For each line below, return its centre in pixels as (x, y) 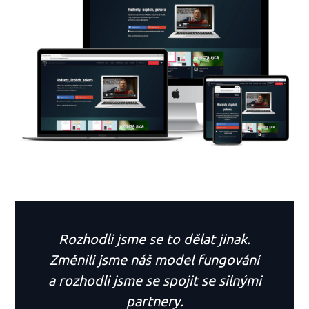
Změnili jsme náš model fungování (154, 259)
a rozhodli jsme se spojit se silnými (154, 280)
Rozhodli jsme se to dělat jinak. (154, 239)
